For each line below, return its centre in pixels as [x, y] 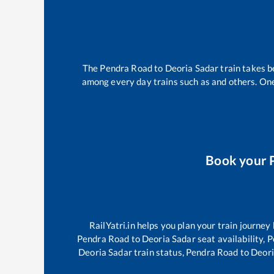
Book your [238, 160]
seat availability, [231, 238]
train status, [159, 252]
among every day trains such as [146, 82]
